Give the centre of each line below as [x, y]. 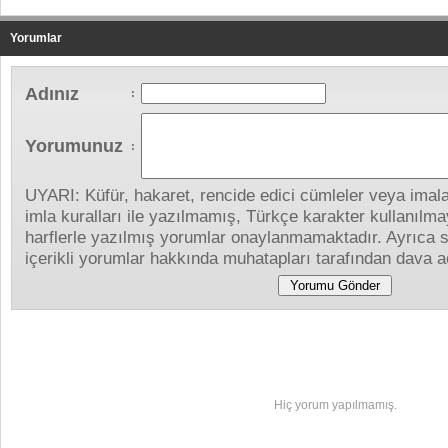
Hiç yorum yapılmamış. [335, 405]
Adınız [52, 93]
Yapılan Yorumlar [78, 345]
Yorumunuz [74, 145]
